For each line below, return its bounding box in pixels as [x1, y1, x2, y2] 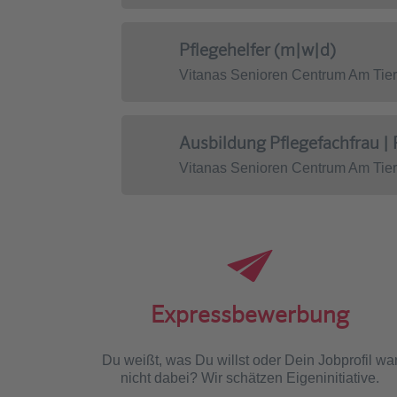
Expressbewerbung [151, 300, 349, 329]
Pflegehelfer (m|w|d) [179, 40, 336, 59]
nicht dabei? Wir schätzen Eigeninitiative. [121, 370, 379, 385]
